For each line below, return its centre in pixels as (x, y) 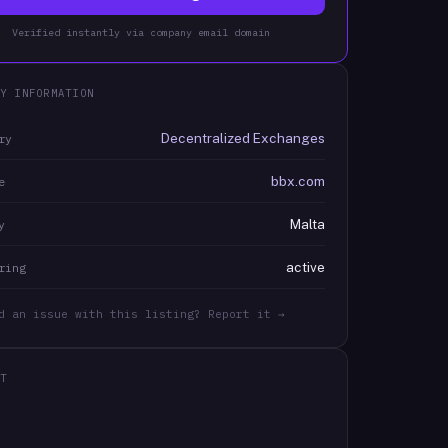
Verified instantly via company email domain (140, 32)
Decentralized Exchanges (242, 138)
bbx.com (297, 181)
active (305, 267)
